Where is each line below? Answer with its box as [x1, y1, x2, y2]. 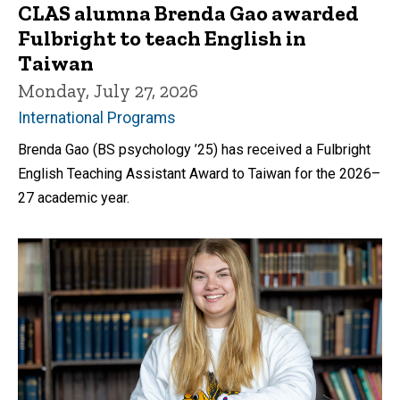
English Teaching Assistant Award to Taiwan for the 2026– [18, 165, 380, 183]
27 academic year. [18, 189, 129, 207]
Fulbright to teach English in [18, 24, 306, 51]
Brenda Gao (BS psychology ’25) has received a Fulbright [18, 141, 371, 159]
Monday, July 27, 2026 [18, 79, 198, 102]
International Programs [18, 109, 176, 128]
